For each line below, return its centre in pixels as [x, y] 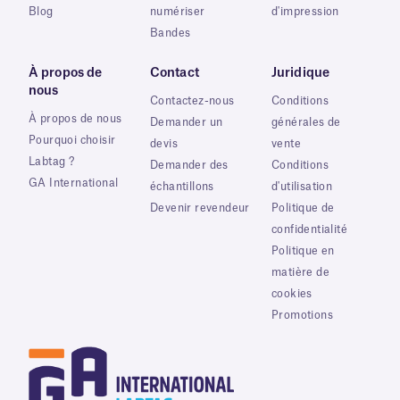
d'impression [305, 11]
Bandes [171, 33]
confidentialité [310, 229]
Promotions [302, 315]
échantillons [182, 186]
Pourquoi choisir [72, 140]
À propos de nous [75, 118]
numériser [178, 11]
